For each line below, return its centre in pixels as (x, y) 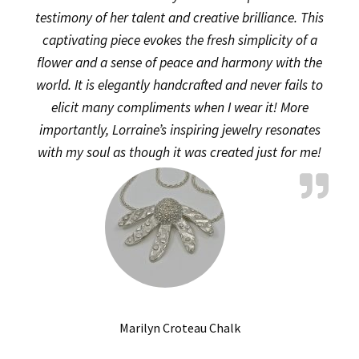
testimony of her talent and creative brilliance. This (179, 18)
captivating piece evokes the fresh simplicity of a (179, 40)
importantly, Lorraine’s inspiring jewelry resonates (179, 130)
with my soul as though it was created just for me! (179, 152)
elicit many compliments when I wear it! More (179, 107)
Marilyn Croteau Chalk (179, 327)
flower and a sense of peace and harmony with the (179, 63)
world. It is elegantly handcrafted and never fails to (179, 85)
